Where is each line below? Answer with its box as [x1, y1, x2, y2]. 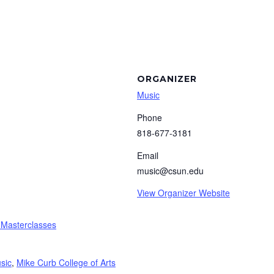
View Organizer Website [137, 187, 230, 199]
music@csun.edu [137, 165, 204, 177]
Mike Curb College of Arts [17, 256, 116, 268]
